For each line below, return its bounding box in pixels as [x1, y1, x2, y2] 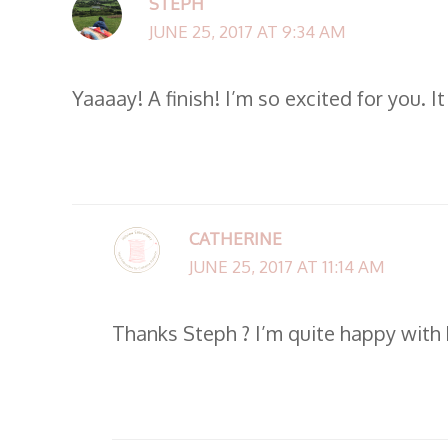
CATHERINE [188, 228, 282, 250]
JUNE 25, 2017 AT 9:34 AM [148, 21, 346, 43]
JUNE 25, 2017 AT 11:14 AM [188, 256, 385, 278]
